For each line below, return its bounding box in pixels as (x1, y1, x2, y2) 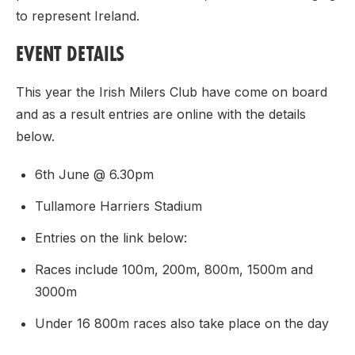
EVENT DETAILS (16, 40, 124, 67)
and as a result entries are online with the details (16, 106, 306, 122)
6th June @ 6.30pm (35, 166, 154, 182)
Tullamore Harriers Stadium (35, 198, 202, 214)
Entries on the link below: (35, 230, 187, 246)
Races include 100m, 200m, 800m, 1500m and (35, 261, 313, 277)
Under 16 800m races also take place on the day (35, 315, 329, 331)
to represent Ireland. (16, 8, 139, 24)
